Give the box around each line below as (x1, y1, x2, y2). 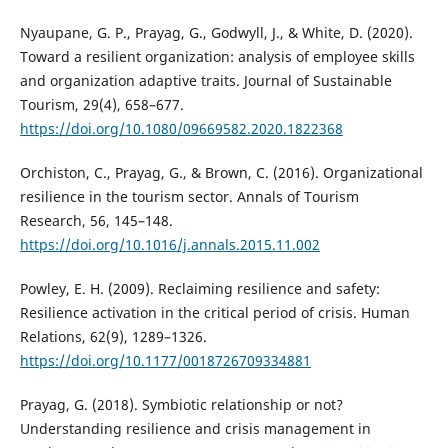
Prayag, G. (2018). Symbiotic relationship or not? (19, 395, 343, 415)
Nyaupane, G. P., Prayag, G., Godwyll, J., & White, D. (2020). (19, 23, 413, 43)
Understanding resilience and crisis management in (19, 419, 371, 439)
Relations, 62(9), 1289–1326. (19, 327, 207, 347)
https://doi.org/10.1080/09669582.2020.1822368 (19, 119, 343, 139)
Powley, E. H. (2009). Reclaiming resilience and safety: (19, 279, 380, 299)
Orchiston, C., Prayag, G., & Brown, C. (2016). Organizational (19, 163, 423, 183)
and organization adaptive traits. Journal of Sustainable (19, 71, 392, 91)
